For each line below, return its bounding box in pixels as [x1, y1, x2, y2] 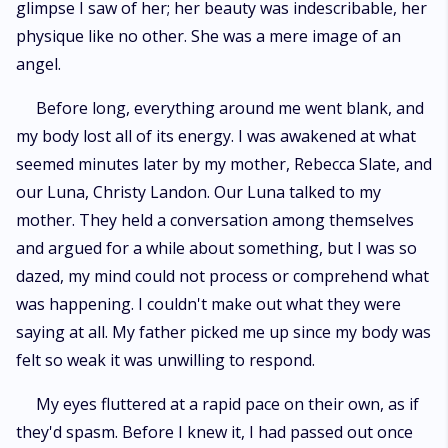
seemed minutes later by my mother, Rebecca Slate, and [16, 153, 432, 175]
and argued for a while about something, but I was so [16, 237, 417, 259]
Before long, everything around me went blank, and [36, 97, 424, 119]
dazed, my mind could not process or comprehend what [16, 265, 429, 287]
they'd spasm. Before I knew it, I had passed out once [16, 421, 413, 443]
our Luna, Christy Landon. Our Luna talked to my [16, 181, 381, 203]
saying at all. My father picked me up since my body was [16, 321, 431, 343]
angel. [16, 53, 61, 75]
